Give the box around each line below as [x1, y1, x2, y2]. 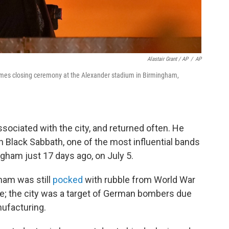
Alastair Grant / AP [147, 56, 188, 62]
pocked [53, 174, 83, 185]
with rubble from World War [83, 174, 195, 185]
